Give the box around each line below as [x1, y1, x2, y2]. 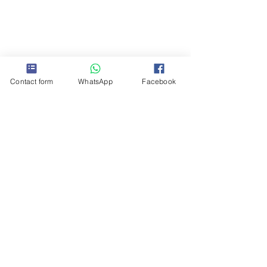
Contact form [10, 76, 54, 86]
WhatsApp [78, 76, 113, 86]
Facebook [142, 76, 176, 86]
